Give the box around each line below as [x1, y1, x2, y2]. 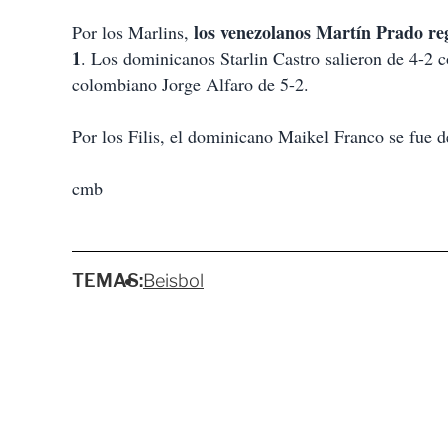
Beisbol [143, 270, 204, 292]
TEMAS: [72, 270, 143, 292]
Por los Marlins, [72, 20, 189, 45]
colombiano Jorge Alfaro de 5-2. [72, 72, 309, 97]
